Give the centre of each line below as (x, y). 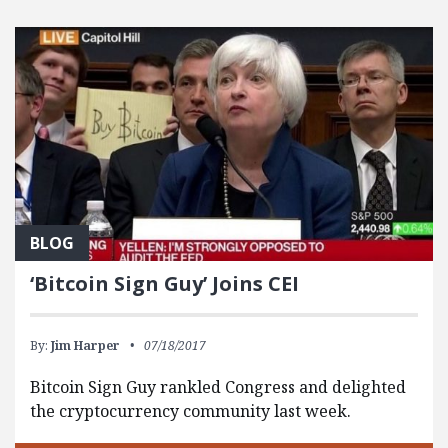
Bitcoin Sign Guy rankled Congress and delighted (218, 387)
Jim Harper (85, 346)
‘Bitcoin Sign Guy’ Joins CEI (164, 284)
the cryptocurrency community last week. (190, 411)
